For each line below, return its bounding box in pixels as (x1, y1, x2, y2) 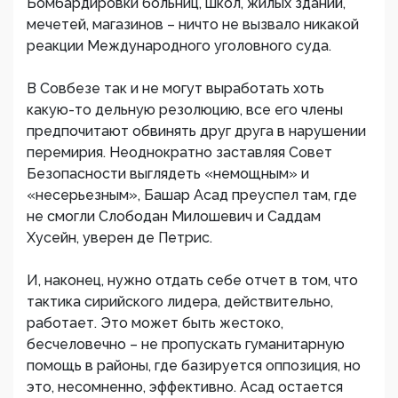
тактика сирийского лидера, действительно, (27, 293, 333, 310)
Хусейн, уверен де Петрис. (27, 229, 212, 246)
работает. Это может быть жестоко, (27, 314, 283, 331)
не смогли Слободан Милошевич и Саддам (27, 208, 321, 225)
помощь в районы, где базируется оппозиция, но (27, 357, 361, 374)
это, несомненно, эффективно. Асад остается (27, 378, 343, 395)
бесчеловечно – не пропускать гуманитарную (27, 336, 345, 353)
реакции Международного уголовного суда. (27, 37, 331, 54)
